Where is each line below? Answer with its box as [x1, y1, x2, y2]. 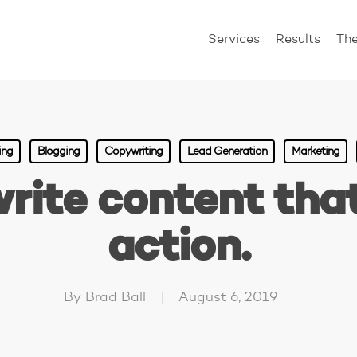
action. [107, 226, 250, 270]
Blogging [37, 146, 80, 157]
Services [208, 33, 260, 46]
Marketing [292, 146, 339, 157]
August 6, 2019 [178, 291, 277, 304]
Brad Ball [85, 291, 146, 304]
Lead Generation [187, 146, 267, 157]
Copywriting [104, 146, 163, 157]
